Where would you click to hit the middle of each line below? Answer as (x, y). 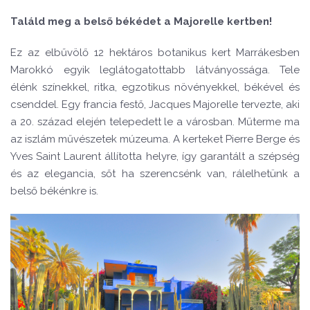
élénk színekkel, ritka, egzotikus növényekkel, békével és (155, 88)
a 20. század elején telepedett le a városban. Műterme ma (155, 122)
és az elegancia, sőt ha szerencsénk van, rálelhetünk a (155, 174)
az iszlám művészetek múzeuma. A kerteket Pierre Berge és (155, 139)
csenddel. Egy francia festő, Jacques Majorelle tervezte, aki (155, 105)
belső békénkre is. (54, 191)
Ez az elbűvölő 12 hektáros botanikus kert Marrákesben (155, 53)
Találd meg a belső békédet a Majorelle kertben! (141, 22)
